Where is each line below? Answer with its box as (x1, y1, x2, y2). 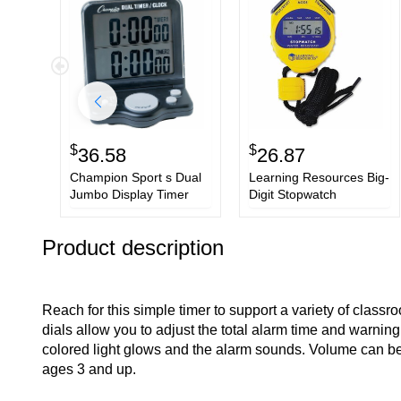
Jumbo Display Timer (70, 187, 189, 202)
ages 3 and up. (42, 362, 136, 378)
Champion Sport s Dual (70, 170, 201, 185)
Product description (42, 235, 224, 260)
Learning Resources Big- (249, 170, 389, 185)
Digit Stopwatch (249, 187, 337, 202)
